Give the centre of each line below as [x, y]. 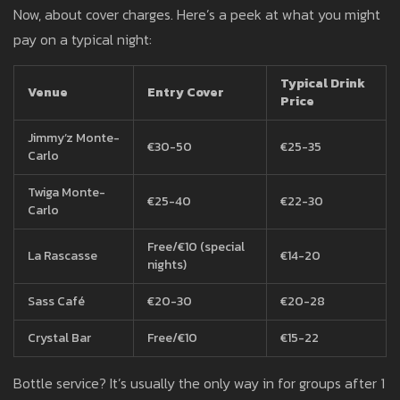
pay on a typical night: [83, 40]
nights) [167, 265]
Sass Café [56, 302]
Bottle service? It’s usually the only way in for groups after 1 [199, 383]
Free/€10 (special [196, 247]
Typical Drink [323, 84]
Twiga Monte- [67, 193]
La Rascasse [62, 256]
